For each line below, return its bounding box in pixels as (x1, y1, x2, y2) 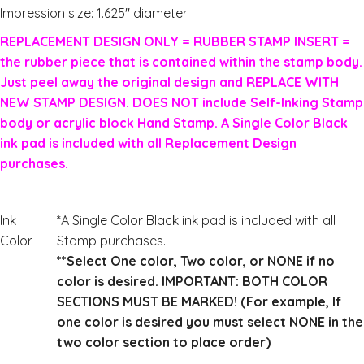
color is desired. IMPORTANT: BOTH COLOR (57, 273, 327, 289)
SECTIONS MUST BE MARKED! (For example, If (57, 293, 341, 310)
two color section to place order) (57, 334, 271, 350)
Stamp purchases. (57, 232, 166, 249)
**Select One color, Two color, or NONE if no (57, 253, 335, 269)
